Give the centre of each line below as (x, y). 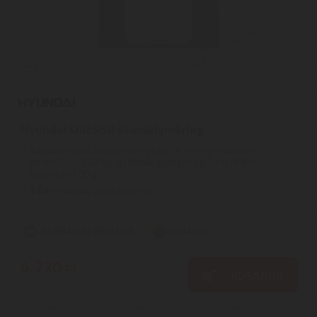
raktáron (188, 231)
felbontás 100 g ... (67, 174)
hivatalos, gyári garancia (100, 189)
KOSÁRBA (257, 276)
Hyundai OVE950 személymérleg (112, 129)
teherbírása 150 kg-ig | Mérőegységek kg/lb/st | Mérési (147, 162)
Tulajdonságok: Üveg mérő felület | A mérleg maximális (143, 150)
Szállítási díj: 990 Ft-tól (88, 231)
